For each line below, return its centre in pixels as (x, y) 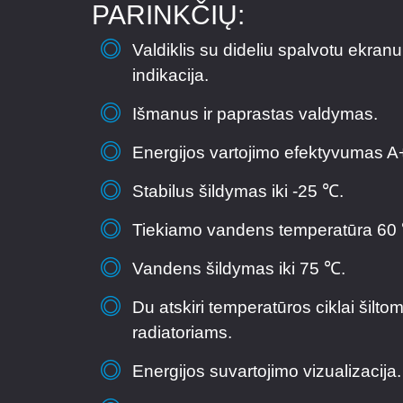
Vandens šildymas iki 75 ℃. (238, 268)
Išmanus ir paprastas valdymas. (255, 113)
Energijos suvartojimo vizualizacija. (266, 371)
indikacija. (170, 75)
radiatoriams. (182, 332)
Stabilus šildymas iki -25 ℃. (237, 191)
